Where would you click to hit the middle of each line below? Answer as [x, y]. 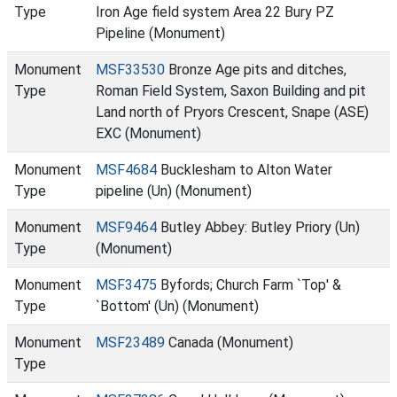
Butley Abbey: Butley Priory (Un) [258, 227]
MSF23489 [130, 343]
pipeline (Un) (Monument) [174, 191]
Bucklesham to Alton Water [245, 170]
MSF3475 [126, 285]
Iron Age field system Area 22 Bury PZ [215, 12]
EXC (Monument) [148, 133]
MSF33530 [130, 70]
